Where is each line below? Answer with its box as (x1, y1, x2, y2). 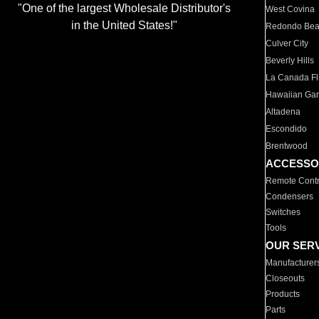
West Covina (266, 4, 315, 14)
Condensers (266, 192, 314, 202)
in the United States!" (70, 19, 177, 32)
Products (266, 289, 300, 299)
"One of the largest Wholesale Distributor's (17, 2, 231, 15)
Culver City (266, 38, 309, 48)
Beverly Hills (266, 56, 315, 66)
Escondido (266, 124, 308, 134)
